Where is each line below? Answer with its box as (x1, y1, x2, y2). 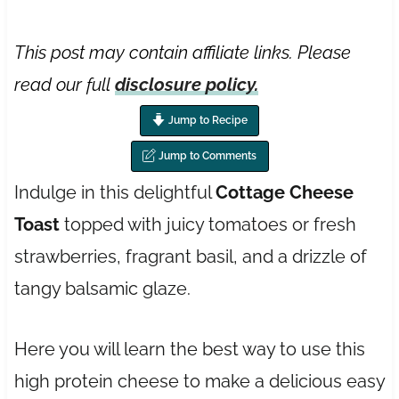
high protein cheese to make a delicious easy (13, 370, 385, 392)
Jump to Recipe (165, 113, 248, 126)
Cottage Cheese (215, 181, 354, 203)
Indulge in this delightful (13, 181, 216, 203)
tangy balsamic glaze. (13, 277, 191, 299)
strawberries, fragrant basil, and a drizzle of (13, 245, 367, 267)
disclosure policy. (114, 73, 258, 95)
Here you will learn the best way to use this (13, 338, 365, 360)
